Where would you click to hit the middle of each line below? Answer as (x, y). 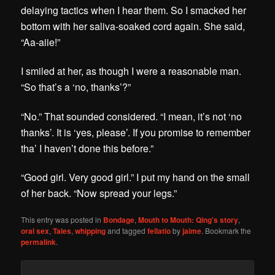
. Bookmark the (227, 230)
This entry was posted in (62, 219)
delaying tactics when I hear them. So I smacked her (134, 10)
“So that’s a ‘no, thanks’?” (76, 87)
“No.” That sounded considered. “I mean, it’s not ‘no (132, 116)
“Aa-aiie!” (41, 42)
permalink (39, 242)
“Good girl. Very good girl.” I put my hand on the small (136, 177)
